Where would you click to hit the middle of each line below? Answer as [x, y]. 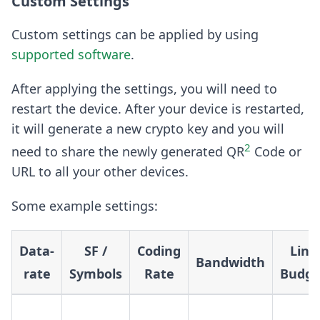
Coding [159, 251]
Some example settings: [85, 206]
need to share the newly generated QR [128, 152]
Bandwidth [230, 262]
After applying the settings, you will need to [144, 89]
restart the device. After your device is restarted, [158, 109]
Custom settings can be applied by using [135, 35]
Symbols [96, 274]
